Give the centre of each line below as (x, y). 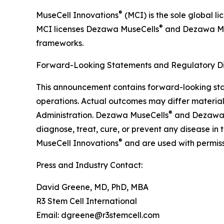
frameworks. (60, 43)
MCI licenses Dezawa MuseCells (97, 29)
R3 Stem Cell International (86, 201)
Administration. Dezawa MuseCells (102, 115)
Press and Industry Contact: (89, 165)
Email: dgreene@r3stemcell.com (98, 215)
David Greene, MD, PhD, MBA (92, 187)
